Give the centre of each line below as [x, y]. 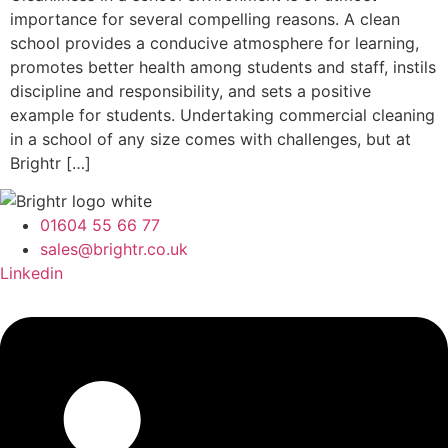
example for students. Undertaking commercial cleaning [222, 114]
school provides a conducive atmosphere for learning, [214, 42]
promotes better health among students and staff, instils [223, 66]
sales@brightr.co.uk [114, 249]
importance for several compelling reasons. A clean [205, 18]
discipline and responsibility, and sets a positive [190, 90]
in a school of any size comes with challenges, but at [210, 138]
